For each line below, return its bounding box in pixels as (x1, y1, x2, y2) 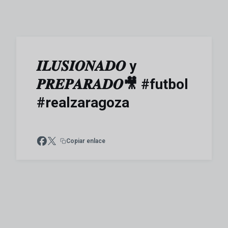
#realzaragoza (37, 94, 129, 111)
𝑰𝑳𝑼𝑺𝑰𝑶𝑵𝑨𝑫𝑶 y (37, 58, 136, 74)
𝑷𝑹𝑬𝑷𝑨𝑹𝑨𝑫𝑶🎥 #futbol (37, 76, 188, 93)
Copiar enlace (66, 137, 105, 145)
